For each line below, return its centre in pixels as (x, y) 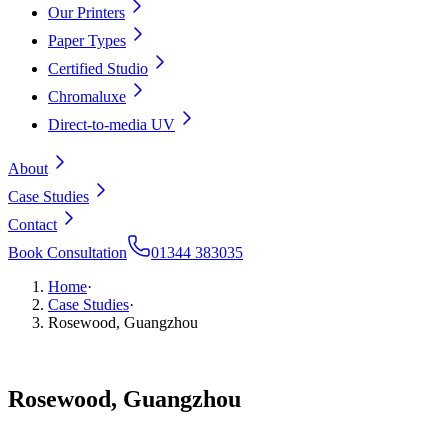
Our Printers (86, 12)
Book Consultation (67, 252)
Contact (32, 224)
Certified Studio (98, 68)
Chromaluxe (87, 96)
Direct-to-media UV (111, 124)
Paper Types (87, 40)
